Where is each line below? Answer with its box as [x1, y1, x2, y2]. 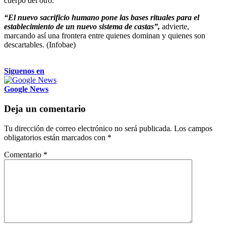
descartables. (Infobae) [4, 40, 76, 49]
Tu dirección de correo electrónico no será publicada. [4, 124, 172, 133]
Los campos [174, 124, 212, 133]
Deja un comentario [4, 103, 86, 114]
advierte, [162, 22, 189, 31]
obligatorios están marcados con [4, 133, 107, 142]
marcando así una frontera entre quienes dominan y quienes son [4, 31, 205, 40]
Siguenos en [4, 67, 44, 76]
